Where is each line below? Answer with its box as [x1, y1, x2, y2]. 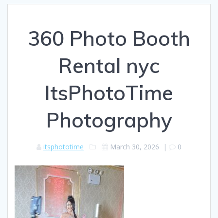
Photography [46, 107, 172, 133]
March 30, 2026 [110, 142, 159, 151]
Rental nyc [58, 52, 160, 78]
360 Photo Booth [28, 25, 190, 51]
